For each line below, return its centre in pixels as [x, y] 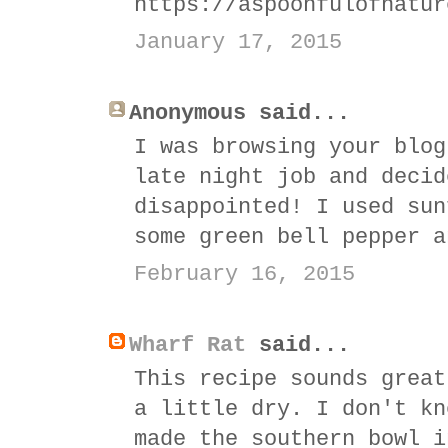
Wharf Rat [187, 345]
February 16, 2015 [244, 274]
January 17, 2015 [238, 42]
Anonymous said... [239, 113]
